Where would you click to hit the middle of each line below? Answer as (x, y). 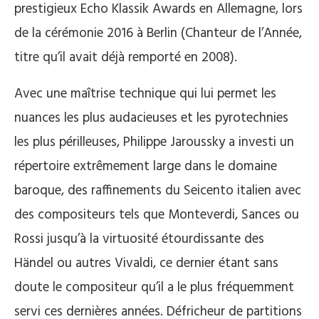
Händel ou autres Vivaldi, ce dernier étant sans (146, 263)
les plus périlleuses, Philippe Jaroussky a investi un (154, 142)
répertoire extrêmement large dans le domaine (146, 167)
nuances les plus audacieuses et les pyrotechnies (151, 118)
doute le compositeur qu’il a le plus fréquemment (154, 288)
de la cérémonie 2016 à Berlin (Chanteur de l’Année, (158, 33)
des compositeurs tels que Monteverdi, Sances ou (157, 215)
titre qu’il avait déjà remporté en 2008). (126, 58)
